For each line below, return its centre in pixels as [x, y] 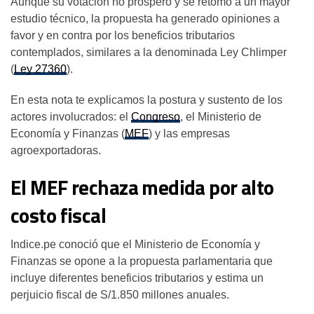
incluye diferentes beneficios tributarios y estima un [137, 278]
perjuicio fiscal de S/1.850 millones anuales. [121, 294]
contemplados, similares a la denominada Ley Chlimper [149, 52]
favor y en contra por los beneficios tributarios [123, 35]
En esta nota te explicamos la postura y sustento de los [146, 100]
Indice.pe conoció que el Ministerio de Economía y [135, 244]
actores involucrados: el [71, 116]
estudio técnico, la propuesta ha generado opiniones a [145, 18]
